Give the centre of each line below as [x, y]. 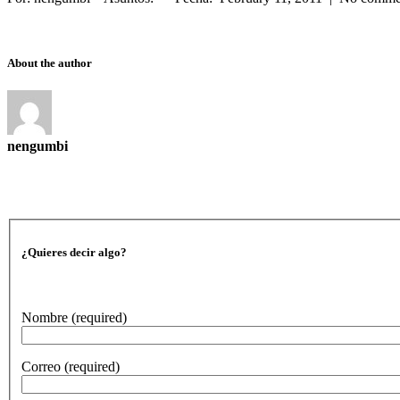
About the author [50, 62]
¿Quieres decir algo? [74, 252]
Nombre [46, 317]
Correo [43, 367]
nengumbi [37, 146]
